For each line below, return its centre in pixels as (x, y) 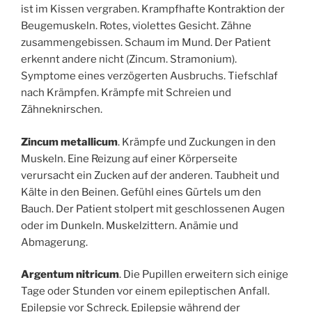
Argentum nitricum (70, 275)
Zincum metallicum (69, 142)
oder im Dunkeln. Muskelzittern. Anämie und (130, 225)
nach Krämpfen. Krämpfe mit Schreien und (126, 93)
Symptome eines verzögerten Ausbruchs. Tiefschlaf (149, 76)
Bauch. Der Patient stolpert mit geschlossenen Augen (153, 209)
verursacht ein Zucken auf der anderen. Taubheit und (150, 175)
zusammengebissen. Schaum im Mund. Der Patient (146, 43)
